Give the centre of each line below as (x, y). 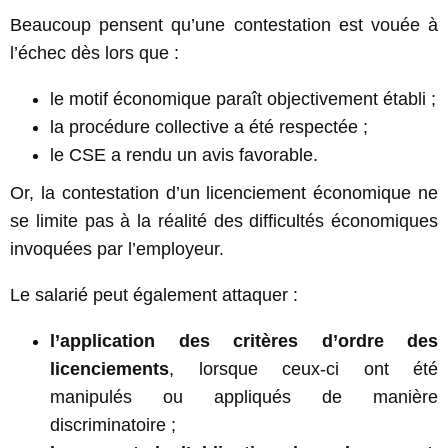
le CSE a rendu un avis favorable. (184, 154)
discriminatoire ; (113, 424)
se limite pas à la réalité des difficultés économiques (224, 220)
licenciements (109, 368)
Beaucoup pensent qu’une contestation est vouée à (224, 24)
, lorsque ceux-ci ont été (303, 368)
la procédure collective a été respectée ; (209, 126)
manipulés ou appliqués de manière (244, 396)
